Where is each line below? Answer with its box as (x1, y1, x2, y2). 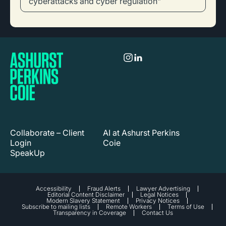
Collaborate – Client (10, 128, 84, 138)
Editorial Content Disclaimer (47, 191, 125, 198)
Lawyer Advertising (136, 185, 190, 192)
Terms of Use (167, 203, 204, 210)
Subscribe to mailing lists (21, 203, 90, 210)
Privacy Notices (135, 197, 180, 204)
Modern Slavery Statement (46, 197, 120, 204)
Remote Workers (105, 203, 152, 210)
